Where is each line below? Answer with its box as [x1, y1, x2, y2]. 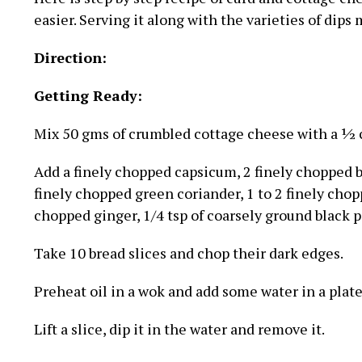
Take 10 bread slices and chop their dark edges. [33, 243, 343, 263]
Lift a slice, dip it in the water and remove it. [33, 319, 325, 339]
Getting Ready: [33, 86, 142, 105]
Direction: [33, 48, 107, 67]
